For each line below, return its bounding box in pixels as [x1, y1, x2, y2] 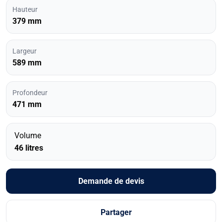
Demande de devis [78, 176, 144, 186]
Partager [100, 207, 132, 217]
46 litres [14, 143, 43, 153]
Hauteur [12, 5, 38, 13]
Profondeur [12, 88, 48, 97]
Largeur [12, 47, 37, 55]
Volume [14, 130, 41, 140]
